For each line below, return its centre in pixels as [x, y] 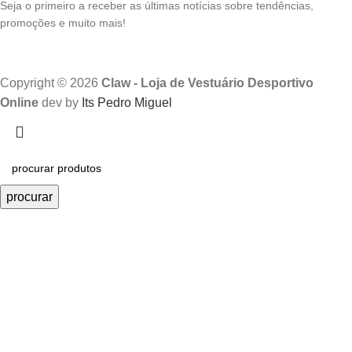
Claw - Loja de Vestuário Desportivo [207, 82]
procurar [29, 196]
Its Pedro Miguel [127, 102]
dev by [62, 102]
